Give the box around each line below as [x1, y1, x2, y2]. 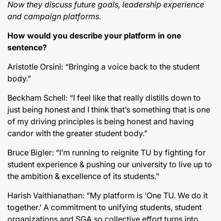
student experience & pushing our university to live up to [7, 159, 212, 169]
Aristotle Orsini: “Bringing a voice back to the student [7, 62, 200, 72]
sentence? [7, 42, 47, 52]
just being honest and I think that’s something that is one [7, 105, 210, 114]
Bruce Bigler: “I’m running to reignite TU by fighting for [7, 147, 206, 157]
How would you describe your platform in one [7, 31, 181, 40]
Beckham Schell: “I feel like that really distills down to [7, 93, 201, 103]
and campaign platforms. [7, 11, 101, 21]
